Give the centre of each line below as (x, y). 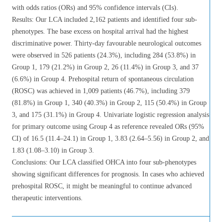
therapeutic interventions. (47, 198)
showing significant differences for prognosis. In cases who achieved (108, 174)
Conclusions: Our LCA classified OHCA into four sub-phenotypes (104, 162)
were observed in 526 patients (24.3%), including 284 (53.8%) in (104, 55)
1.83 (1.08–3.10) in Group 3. (53, 150)
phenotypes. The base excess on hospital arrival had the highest (100, 31)
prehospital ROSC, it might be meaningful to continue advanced (102, 186)
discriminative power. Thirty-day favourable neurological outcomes (107, 43)
